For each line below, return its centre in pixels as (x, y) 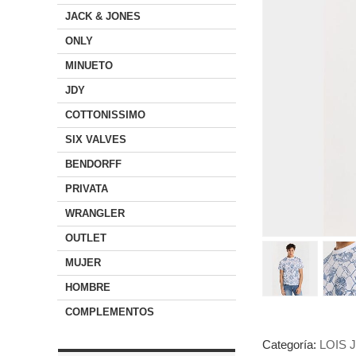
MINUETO (89, 66)
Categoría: (291, 344)
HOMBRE (88, 287)
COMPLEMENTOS (110, 312)
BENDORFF (93, 164)
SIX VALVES (96, 139)
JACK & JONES (103, 16)
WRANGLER (95, 213)
